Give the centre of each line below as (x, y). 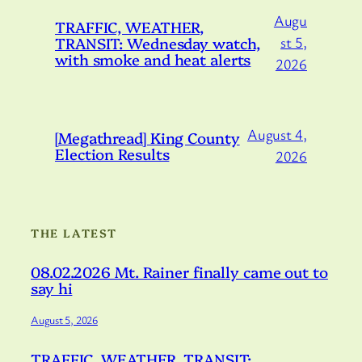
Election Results (112, 153)
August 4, (277, 134)
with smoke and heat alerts (153, 59)
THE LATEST (74, 232)
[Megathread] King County (147, 137)
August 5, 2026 (64, 319)
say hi (52, 288)
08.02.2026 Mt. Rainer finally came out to (179, 272)
